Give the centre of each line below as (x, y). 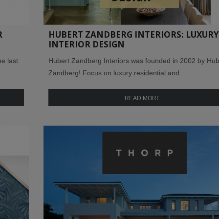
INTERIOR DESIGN (87, 44)
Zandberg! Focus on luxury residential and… (117, 73)
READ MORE (142, 99)
